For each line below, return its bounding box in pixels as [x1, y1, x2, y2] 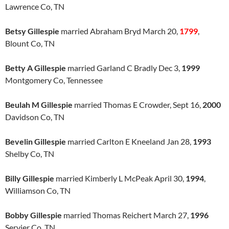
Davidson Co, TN [5, 112, 64, 122]
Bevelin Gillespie [5, 136, 66, 146]
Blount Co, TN [5, 38, 55, 48]
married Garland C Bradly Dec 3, [66, 63, 181, 73]
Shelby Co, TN [5, 149, 54, 158]
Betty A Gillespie [5, 63, 66, 73]
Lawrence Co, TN [5, 2, 64, 11]
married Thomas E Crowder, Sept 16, [73, 100, 202, 109]
